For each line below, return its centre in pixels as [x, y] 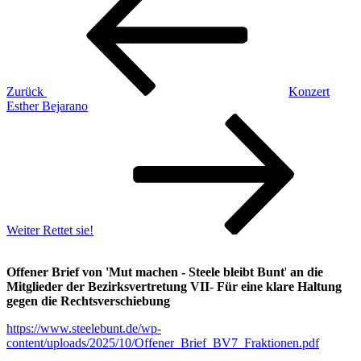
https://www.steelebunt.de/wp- [84, 328]
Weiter [23, 230]
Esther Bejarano [47, 106]
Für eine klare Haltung [279, 286]
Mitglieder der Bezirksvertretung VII [108, 286]
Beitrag [24, 134]
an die [307, 272]
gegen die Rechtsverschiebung [88, 301]
